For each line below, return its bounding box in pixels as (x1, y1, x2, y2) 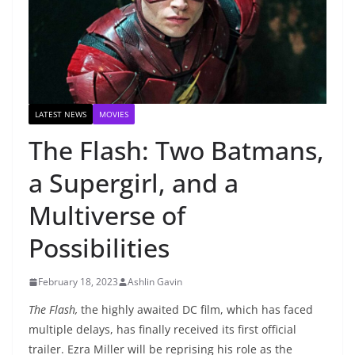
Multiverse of (29, 198, 185, 233)
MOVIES (99, 109, 128, 120)
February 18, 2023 (38, 275, 118, 289)
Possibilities (29, 231, 170, 265)
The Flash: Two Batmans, (29, 133, 324, 168)
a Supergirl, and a (29, 166, 239, 200)
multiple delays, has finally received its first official (29, 322, 296, 338)
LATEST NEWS (35, 109, 86, 120)
